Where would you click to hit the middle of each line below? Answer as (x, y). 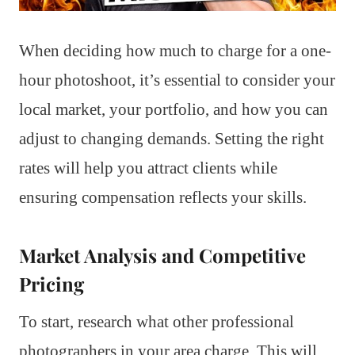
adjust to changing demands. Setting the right (172, 139)
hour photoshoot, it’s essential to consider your (177, 80)
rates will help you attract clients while (148, 168)
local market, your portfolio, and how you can (174, 110)
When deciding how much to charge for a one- (175, 51)
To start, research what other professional (157, 322)
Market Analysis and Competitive (162, 256)
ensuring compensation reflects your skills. (163, 198)
